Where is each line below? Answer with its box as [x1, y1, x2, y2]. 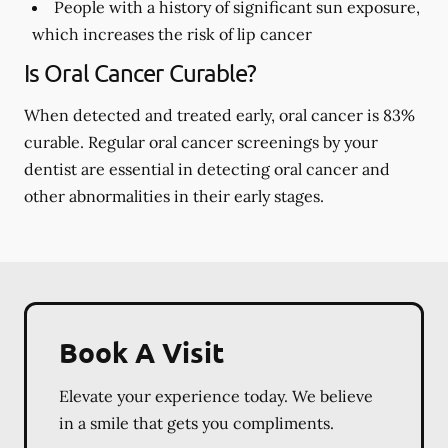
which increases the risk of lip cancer [32, 24, 312, 44]
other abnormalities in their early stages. [24, 186, 324, 206]
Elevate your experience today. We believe [59, 386, 373, 406]
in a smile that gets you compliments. [59, 413, 334, 433]
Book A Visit [59, 334, 224, 369]
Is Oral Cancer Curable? [24, 58, 257, 87]
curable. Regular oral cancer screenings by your [24, 132, 378, 152]
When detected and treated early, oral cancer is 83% [24, 105, 415, 125]
